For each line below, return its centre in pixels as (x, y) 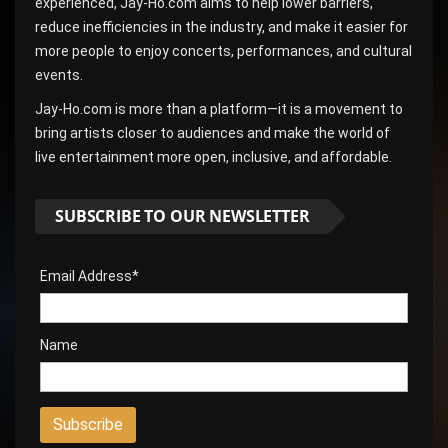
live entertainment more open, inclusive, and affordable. (213, 156)
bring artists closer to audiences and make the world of (212, 132)
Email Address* (89, 275)
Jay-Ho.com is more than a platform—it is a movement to (219, 108)
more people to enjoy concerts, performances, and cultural (223, 50)
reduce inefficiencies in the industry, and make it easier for (221, 26)
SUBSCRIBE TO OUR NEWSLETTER (182, 215)
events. (59, 74)
